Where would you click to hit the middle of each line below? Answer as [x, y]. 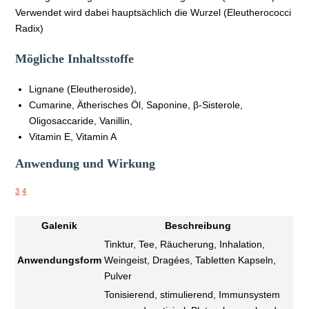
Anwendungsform [60, 260]
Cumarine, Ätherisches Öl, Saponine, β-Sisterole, [136, 104]
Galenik [60, 225]
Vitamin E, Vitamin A [73, 136]
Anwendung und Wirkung [86, 163]
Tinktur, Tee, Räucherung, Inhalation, [185, 244]
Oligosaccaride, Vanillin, [81, 120]
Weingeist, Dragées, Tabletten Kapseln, [190, 260]
